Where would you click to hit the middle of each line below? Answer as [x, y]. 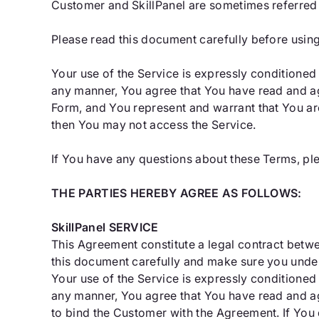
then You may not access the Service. [154, 125]
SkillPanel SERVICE [105, 227]
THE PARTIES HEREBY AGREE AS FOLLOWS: [177, 193]
